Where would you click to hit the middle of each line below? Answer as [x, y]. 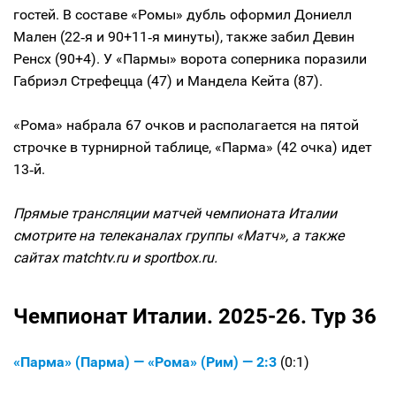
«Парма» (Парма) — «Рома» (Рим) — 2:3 [147, 362]
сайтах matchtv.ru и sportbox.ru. [115, 258]
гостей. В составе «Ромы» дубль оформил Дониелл [183, 15]
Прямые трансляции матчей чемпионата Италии [175, 213]
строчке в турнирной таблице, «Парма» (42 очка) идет [193, 147]
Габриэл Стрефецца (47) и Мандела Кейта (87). [168, 81]
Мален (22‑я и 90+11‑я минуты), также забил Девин [184, 37]
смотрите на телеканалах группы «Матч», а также [179, 236]
